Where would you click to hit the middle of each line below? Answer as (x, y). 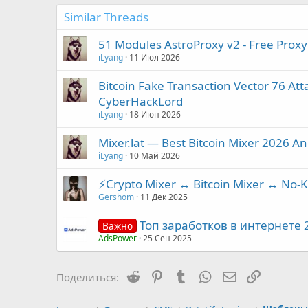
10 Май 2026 (155, 155)
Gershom (116, 197)
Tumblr (204, 275)
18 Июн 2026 (155, 114)
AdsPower (118, 238)
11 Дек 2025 (164, 197)
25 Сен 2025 (167, 238)
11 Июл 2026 (155, 57)
